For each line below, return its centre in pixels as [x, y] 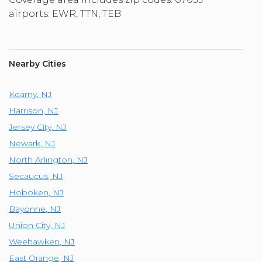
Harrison [26, 111]
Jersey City [30, 127]
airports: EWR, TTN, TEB [65, 14]
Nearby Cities [37, 64]
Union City [30, 225]
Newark [25, 144]
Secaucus [28, 176]
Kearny [23, 94]
